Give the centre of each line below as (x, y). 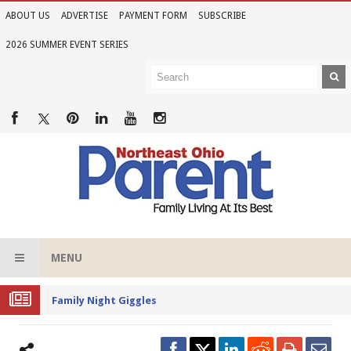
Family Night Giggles (104, 300)
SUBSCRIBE (222, 16)
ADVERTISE (85, 16)
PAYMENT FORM (153, 16)
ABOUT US (28, 16)
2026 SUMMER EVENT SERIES (67, 45)
